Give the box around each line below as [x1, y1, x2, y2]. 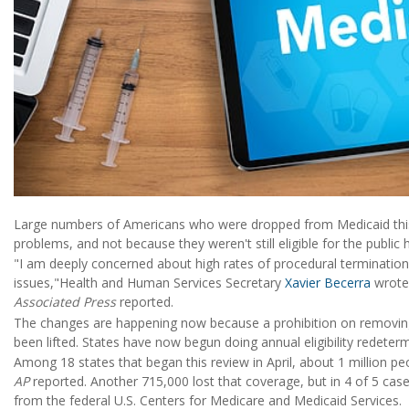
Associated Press [14, 293, 120, 311]
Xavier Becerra [281, 274, 371, 292]
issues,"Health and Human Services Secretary [14, 274, 281, 292]
